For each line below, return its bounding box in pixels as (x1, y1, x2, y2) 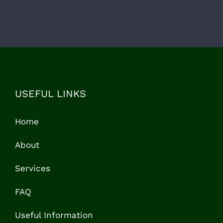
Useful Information (15, 210, 93, 220)
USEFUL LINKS (15, 87, 86, 100)
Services (15, 163, 50, 173)
